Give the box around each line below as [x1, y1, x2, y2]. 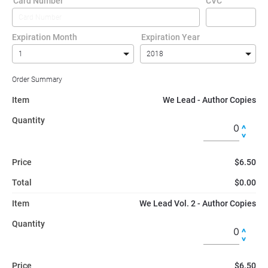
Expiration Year [141, 32, 200, 42]
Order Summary [12, 75, 62, 84]
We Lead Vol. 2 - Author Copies [139, 198, 256, 208]
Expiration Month [12, 32, 77, 42]
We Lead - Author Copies [163, 95, 256, 105]
